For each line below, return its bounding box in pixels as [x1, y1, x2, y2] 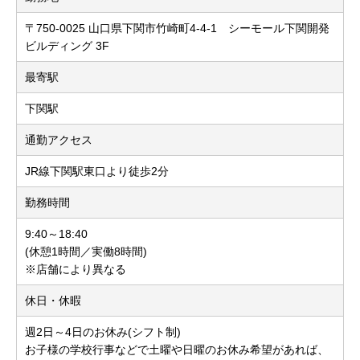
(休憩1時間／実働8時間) [25, 245, 147, 259]
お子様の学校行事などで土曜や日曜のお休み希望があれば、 [25, 343, 329, 357]
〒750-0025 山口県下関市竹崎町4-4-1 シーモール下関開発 [25, 22, 329, 35]
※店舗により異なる [25, 263, 126, 276]
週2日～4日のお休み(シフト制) [25, 325, 181, 339]
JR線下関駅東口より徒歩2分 [25, 165, 169, 178]
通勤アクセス [25, 133, 92, 147]
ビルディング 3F [25, 39, 109, 53]
